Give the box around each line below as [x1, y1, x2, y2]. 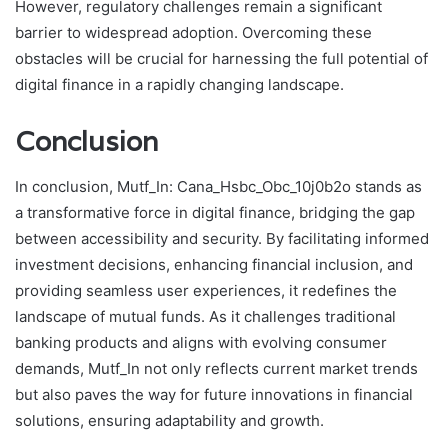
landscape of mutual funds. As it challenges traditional [15, 306, 396, 326]
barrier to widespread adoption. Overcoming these [15, 23, 372, 43]
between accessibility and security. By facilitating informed [15, 228, 429, 248]
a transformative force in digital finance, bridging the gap [15, 202, 415, 222]
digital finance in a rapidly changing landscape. [15, 75, 344, 95]
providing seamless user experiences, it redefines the [15, 280, 397, 300]
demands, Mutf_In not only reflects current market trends [15, 358, 418, 378]
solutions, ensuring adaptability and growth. [15, 410, 324, 430]
